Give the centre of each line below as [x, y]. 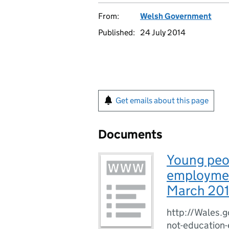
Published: [117, 32]
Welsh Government [176, 16]
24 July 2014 [163, 32]
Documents [130, 134]
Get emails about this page [162, 100]
